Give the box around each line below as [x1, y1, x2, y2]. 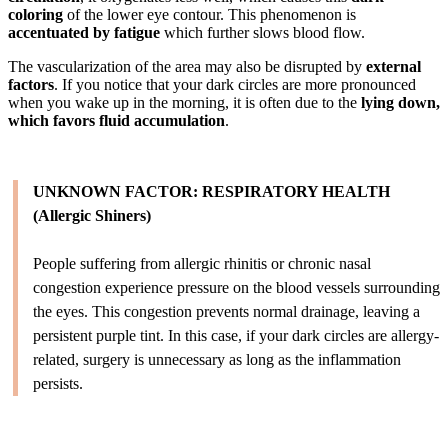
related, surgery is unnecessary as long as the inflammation [33, 350, 401, 368]
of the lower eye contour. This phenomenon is [63, 5, 356, 23]
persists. [33, 374, 83, 392]
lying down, [361, 93, 440, 111]
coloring [8, 5, 63, 23]
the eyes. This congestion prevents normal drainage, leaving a [33, 302, 420, 320]
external [366, 57, 421, 75]
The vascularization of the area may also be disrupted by [8, 57, 366, 75]
